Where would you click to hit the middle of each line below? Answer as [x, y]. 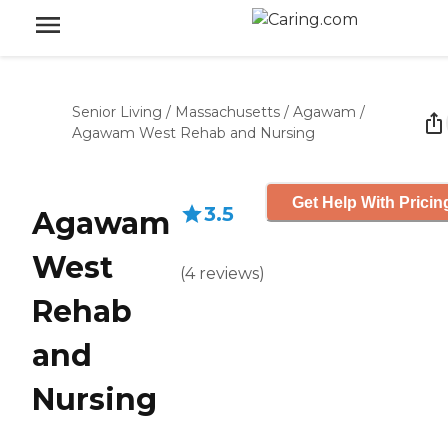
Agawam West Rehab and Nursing [193, 133]
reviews [229, 273]
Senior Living [117, 112]
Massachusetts [227, 112]
